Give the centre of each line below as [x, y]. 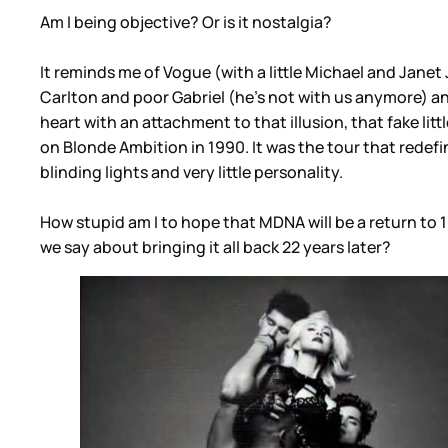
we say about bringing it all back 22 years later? [215, 247]
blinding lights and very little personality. [191, 172]
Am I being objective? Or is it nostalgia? [186, 22]
